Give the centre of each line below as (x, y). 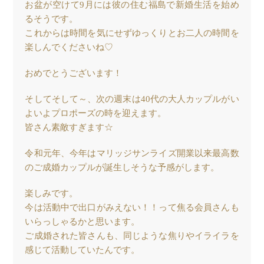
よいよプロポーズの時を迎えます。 (96, 113)
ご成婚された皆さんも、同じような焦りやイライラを (132, 236)
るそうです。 (52, 19)
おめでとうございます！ (74, 73)
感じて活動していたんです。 (82, 250)
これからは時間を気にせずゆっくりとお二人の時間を (132, 33)
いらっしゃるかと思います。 (82, 222)
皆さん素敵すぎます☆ (69, 128)
